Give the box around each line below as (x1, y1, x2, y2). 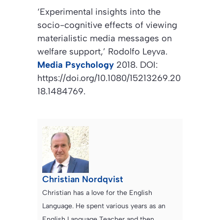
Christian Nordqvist (42, 173, 123, 185)
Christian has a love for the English (42, 188, 152, 197)
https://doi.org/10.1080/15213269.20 (37, 72, 181, 83)
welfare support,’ (37, 46, 106, 57)
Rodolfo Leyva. (106, 46, 167, 57)
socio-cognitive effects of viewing (37, 19, 177, 30)
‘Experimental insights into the (37, 6, 161, 17)
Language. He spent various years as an (42, 201, 165, 210)
